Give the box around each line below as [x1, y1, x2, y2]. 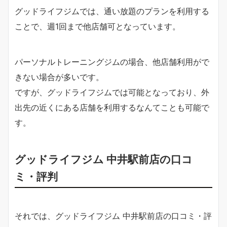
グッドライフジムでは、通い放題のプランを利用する [15, 6, 209, 17]
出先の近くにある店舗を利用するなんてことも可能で [15, 102, 209, 113]
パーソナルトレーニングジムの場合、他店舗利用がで [15, 57, 209, 67]
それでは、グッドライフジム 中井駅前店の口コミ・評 [15, 211, 212, 221]
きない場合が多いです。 [15, 72, 104, 83]
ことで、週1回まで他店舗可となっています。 [15, 21, 180, 32]
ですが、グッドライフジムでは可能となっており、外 [15, 87, 209, 98]
